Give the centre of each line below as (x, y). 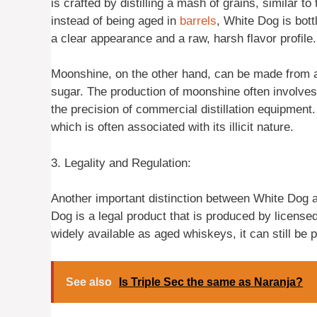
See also (89, 282)
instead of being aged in (115, 21)
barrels (198, 21)
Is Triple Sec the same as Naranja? (211, 282)
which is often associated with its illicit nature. (172, 127)
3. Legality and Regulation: (121, 163)
